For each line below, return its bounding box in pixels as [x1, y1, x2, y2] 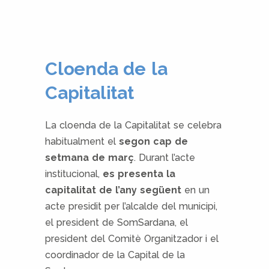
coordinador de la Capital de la [45, 249, 185, 261]
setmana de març [45, 151, 134, 163]
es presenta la [103, 168, 175, 180]
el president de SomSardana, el [45, 216, 188, 228]
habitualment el [45, 135, 119, 147]
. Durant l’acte [134, 151, 195, 163]
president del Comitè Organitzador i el [45, 232, 219, 244]
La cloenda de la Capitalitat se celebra [45, 119, 222, 131]
